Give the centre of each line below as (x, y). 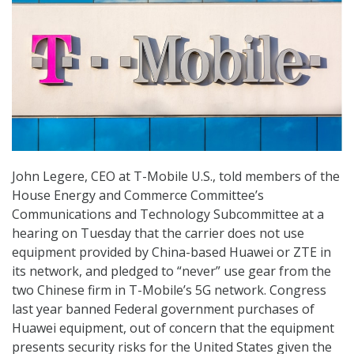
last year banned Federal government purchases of (163, 309)
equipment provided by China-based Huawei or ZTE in (171, 252)
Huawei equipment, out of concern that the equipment (173, 328)
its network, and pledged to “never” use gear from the (171, 271)
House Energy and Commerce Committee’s (138, 196)
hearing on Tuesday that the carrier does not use (158, 233)
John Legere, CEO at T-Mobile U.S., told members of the (176, 177)
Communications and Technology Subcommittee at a (168, 215)
